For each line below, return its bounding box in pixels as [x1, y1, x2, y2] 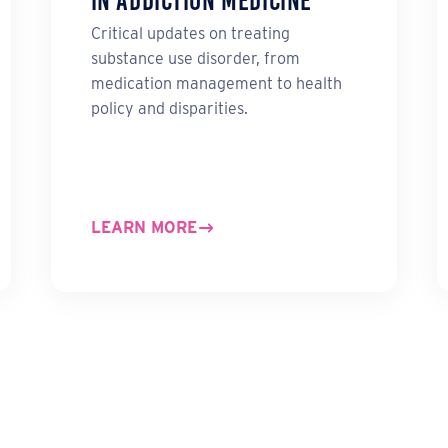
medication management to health [90, 74, 342, 94]
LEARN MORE [90, 218, 197, 238]
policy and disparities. [90, 99, 248, 119]
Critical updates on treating [90, 24, 290, 44]
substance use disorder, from [90, 49, 300, 69]
